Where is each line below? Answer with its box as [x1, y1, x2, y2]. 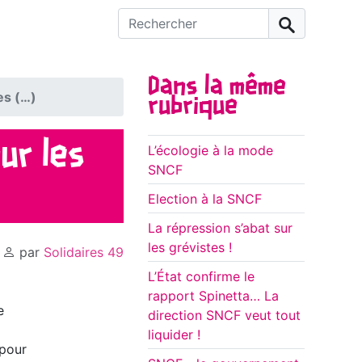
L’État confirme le [148, 268, 255, 285]
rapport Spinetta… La [148, 288, 279, 305]
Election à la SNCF [148, 191, 262, 208]
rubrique [148, 94, 238, 120]
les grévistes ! [148, 239, 232, 256]
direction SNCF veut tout [148, 307, 301, 324]
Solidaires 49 [44, 244, 124, 261]
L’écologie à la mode [148, 142, 273, 159]
